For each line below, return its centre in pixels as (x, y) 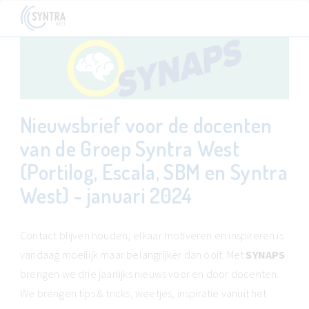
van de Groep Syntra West (130, 148)
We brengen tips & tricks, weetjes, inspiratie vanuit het (143, 293)
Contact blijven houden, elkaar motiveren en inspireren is (152, 235)
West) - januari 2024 (106, 195)
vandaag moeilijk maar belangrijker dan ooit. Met (133, 255)
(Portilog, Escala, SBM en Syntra (154, 172)
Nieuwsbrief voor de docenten (146, 125)
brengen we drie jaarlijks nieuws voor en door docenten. (150, 274)
